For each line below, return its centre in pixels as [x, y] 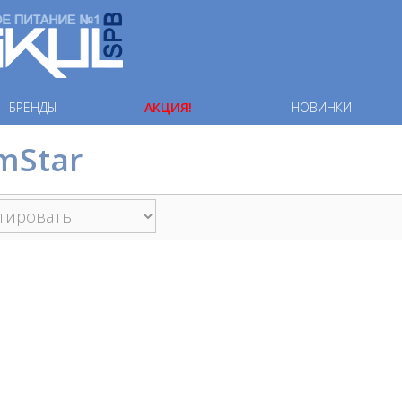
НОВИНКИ [321, 107]
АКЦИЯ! [168, 107]
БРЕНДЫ [33, 107]
